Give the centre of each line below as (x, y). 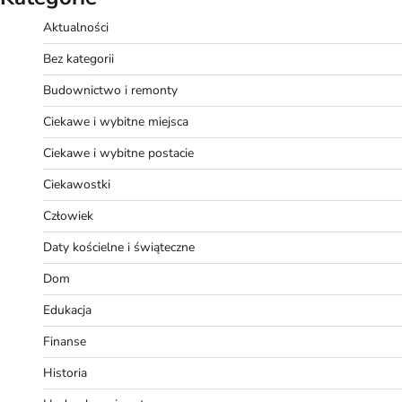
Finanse (65, 341)
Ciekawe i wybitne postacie (118, 153)
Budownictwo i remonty (110, 90)
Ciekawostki (77, 184)
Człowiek (68, 215)
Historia (65, 372)
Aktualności (76, 27)
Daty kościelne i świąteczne (119, 247)
